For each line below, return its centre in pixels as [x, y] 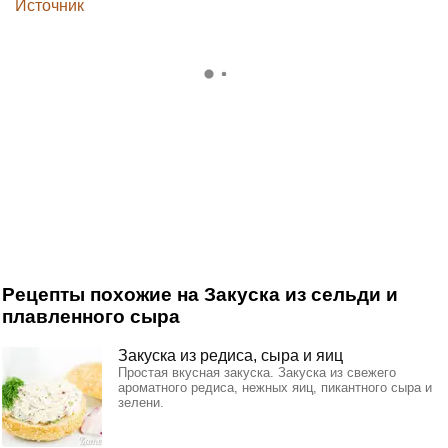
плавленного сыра [91, 316]
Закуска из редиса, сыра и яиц [230, 355]
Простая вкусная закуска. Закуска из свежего [257, 372]
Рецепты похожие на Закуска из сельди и [200, 294]
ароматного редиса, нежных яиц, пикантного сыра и [275, 387]
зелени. [141, 402]
